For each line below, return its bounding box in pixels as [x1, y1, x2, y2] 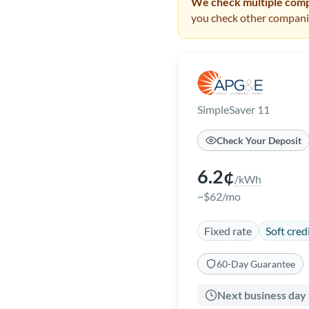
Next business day [217, 288, 307, 301]
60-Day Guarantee [217, 258, 295, 270]
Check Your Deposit [217, 134, 301, 146]
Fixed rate [204, 223, 252, 237]
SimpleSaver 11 [197, 103, 270, 116]
